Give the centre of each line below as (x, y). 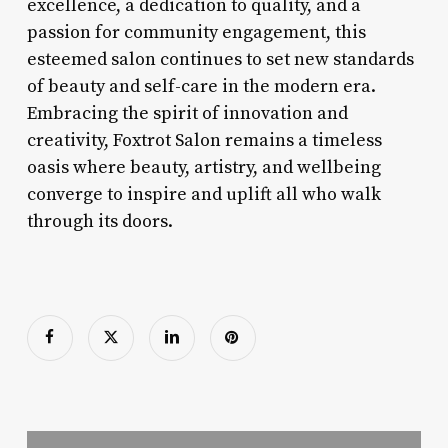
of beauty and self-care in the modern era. (201, 86)
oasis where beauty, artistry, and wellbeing (203, 167)
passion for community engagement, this (196, 32)
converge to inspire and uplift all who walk (203, 194)
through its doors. (99, 221)
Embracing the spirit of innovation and (187, 113)
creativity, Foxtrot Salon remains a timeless (204, 140)
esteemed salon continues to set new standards (220, 59)
